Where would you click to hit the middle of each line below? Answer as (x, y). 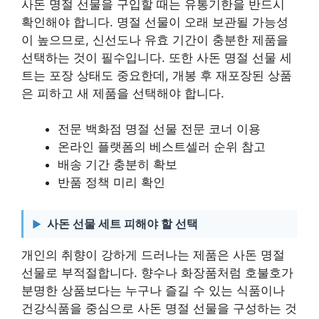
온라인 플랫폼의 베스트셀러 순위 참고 (162, 147)
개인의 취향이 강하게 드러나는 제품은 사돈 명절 (153, 255)
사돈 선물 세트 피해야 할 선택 (122, 223)
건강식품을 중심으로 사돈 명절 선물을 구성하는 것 (159, 308)
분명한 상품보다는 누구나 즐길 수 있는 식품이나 (153, 290)
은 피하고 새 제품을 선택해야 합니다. (123, 93)
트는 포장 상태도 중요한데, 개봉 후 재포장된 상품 (157, 75)
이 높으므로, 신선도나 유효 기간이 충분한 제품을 (155, 40)
